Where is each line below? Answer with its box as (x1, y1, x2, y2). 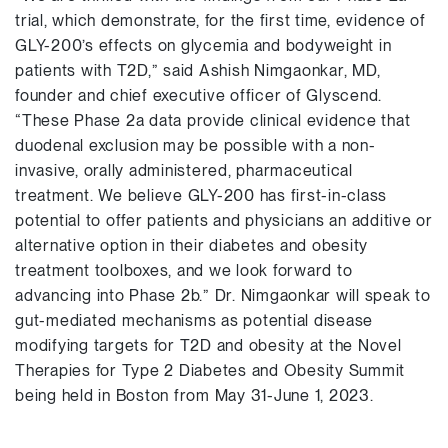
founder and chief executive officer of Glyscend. (15, 86, 382, 105)
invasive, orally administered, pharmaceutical (15, 161, 353, 180)
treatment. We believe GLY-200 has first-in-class (15, 186, 387, 205)
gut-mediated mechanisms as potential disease (15, 311, 373, 330)
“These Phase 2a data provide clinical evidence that (15, 111, 411, 130)
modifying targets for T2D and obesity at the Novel (15, 336, 402, 355)
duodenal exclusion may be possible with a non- (15, 136, 376, 155)
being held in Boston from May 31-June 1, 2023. (15, 386, 374, 405)
